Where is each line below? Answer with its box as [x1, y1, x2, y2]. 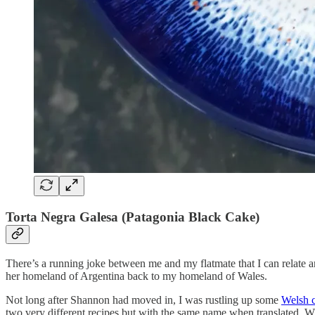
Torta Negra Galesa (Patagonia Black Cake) [6, 210, 259, 225]
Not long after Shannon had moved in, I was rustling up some [6, 293, 281, 306]
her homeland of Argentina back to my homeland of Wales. [6, 269, 267, 282]
